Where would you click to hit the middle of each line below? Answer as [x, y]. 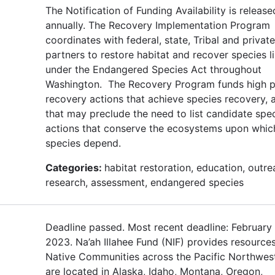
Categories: [75, 167]
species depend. [83, 143]
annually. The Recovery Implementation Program [158, 25]
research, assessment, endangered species [145, 182]
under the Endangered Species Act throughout [153, 69]
